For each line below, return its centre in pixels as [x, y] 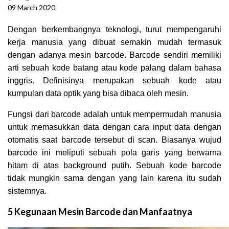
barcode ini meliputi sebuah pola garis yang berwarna [114, 153]
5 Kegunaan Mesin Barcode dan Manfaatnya [100, 212]
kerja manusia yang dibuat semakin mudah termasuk [114, 42]
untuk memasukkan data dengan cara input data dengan [114, 127]
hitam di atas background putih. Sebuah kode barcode [114, 166]
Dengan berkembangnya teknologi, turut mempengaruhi [114, 30]
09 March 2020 [31, 8]
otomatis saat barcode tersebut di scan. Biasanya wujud [114, 140]
